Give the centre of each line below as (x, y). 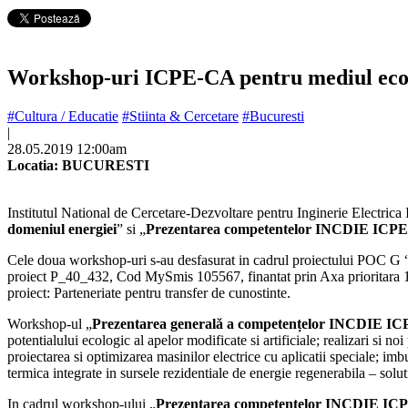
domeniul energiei (62, 229)
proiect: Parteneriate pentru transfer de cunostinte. (149, 292)
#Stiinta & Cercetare (180, 116)
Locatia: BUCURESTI (78, 165)
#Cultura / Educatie (63, 116)
